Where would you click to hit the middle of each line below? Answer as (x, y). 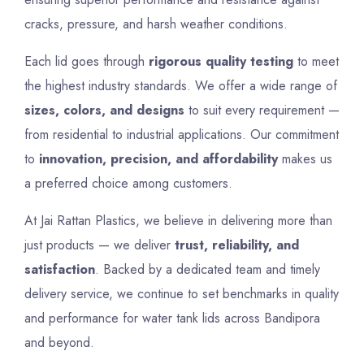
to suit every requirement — (262, 110)
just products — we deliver (100, 245)
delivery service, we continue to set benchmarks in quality (182, 294)
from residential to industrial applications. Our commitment (182, 135)
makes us (305, 159)
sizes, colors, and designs (104, 110)
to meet (316, 62)
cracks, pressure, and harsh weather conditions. (156, 24)
